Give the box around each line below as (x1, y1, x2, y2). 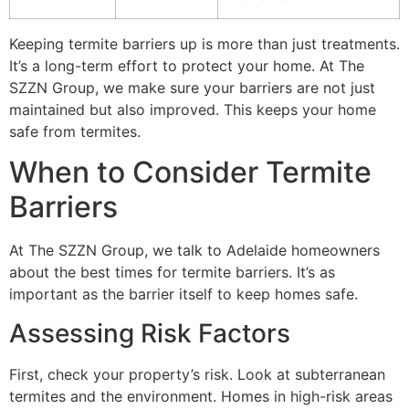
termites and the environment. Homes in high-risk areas (9, 386, 393, 405)
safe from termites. (9, 121, 141, 141)
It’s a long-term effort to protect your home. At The (9, 56, 364, 75)
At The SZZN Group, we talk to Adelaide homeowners (9, 241, 380, 260)
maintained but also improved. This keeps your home (9, 100, 376, 119)
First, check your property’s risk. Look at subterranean (9, 364, 385, 383)
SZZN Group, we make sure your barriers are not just (9, 78, 375, 97)
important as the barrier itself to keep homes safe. (9, 285, 358, 304)
